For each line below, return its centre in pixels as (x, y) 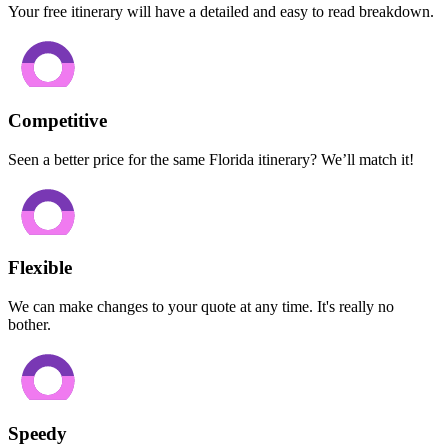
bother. (29, 325)
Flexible (40, 268)
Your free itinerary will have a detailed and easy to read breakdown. (221, 12)
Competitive (57, 120)
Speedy (37, 433)
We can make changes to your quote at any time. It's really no (201, 307)
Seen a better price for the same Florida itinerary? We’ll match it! (211, 159)
